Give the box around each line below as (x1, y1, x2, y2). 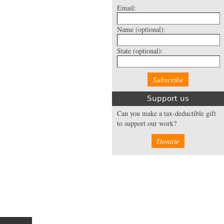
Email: (117, 2, 136, 12)
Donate (156, 135, 179, 146)
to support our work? (117, 118, 176, 128)
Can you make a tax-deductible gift (117, 108, 216, 118)
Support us (147, 93, 189, 103)
